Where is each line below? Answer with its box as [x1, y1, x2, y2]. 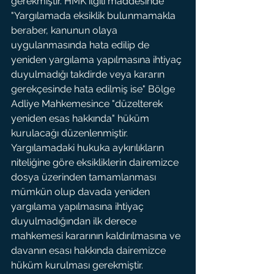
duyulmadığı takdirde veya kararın [11, 68, 167, 80]
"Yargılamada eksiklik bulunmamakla [11, 10, 178, 21]
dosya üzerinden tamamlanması [11, 171, 158, 183]
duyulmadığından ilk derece [11, 215, 139, 227]
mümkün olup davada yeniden [11, 186, 152, 198]
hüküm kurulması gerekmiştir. [11, 259, 143, 271]
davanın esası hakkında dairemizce [11, 245, 168, 256]
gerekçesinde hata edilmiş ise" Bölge [11, 83, 177, 95]
